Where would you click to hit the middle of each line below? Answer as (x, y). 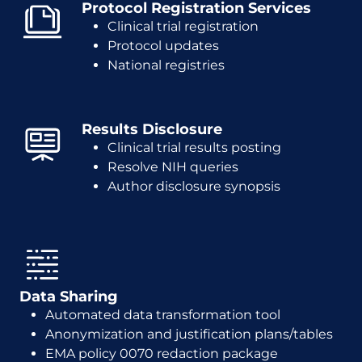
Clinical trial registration (183, 26)
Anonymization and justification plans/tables (189, 334)
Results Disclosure (152, 129)
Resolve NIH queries (173, 167)
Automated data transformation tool (163, 315)
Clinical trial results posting (194, 147)
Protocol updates (163, 46)
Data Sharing (69, 297)
